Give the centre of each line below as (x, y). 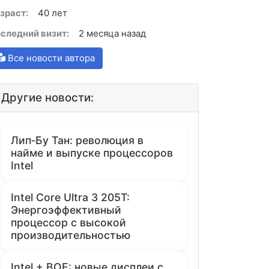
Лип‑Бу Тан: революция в (77, 140)
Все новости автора (50, 58)
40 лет (53, 13)
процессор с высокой (68, 222)
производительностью (71, 235)
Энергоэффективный (66, 210)
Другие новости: (47, 97)
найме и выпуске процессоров (92, 153)
